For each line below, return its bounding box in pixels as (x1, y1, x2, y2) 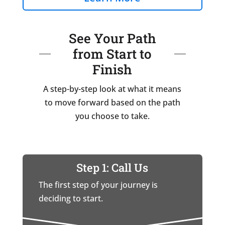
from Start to (73, 45, 152, 63)
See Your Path (68, 30, 156, 47)
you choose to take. (75, 110, 150, 122)
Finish (92, 61, 133, 78)
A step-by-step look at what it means (43, 83, 182, 95)
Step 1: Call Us (76, 160, 149, 175)
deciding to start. (38, 193, 103, 204)
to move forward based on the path (44, 97, 180, 108)
